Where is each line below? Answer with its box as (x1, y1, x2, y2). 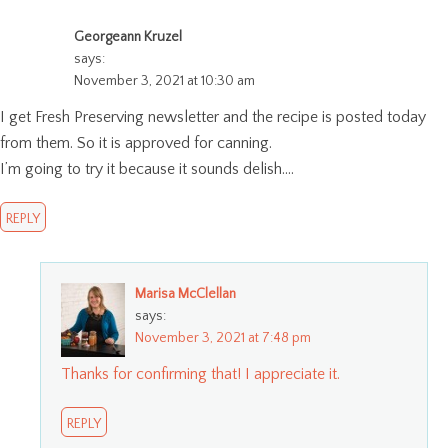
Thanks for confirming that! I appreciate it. (61, 364, 340, 383)
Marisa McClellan (135, 285, 236, 302)
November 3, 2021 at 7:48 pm (135, 329, 311, 346)
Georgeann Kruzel (74, 28, 182, 45)
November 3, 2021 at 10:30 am (74, 72, 255, 89)
